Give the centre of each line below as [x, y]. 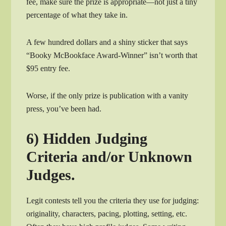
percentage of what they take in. [77, 15]
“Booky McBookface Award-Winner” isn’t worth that [112, 55]
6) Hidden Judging [87, 138]
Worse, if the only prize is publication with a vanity [107, 95]
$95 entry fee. [48, 68]
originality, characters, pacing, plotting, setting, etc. [107, 213]
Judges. [51, 175]
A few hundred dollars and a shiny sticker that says [107, 42]
